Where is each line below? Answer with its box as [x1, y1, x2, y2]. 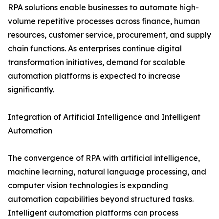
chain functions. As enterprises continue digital [8, 44, 182, 54]
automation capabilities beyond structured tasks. [8, 194, 194, 204]
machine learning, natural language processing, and [8, 167, 206, 177]
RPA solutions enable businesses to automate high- [8, 2, 199, 13]
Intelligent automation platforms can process [8, 208, 178, 218]
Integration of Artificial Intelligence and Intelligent [8, 112, 200, 122]
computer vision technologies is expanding [8, 180, 168, 191]
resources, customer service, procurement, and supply [8, 30, 211, 40]
